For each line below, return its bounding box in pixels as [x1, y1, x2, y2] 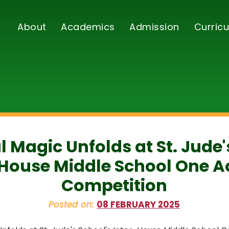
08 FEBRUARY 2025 [97, 198, 180, 211]
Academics [61, 20, 115, 33]
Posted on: [49, 198, 97, 211]
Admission [129, 20, 179, 33]
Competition [61, 174, 168, 197]
